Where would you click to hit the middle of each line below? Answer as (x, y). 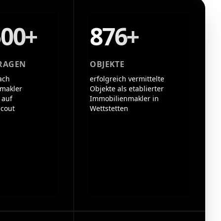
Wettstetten (109, 108)
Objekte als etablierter (127, 89)
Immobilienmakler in (125, 98)
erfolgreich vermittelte (127, 79)
